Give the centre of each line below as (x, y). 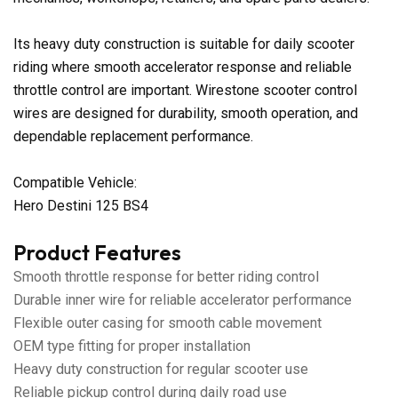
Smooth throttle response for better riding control (166, 276)
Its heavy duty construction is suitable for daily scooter (184, 44)
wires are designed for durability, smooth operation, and (186, 113)
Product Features (97, 252)
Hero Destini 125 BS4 (81, 205)
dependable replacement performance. (133, 136)
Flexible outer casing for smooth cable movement (167, 322)
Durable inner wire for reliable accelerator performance (183, 299)
